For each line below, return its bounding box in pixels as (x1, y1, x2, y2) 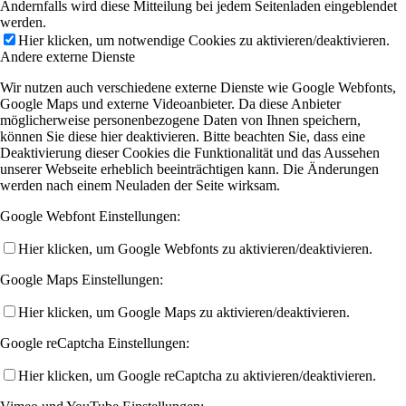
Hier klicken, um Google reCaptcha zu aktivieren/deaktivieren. (18, 367, 376, 383)
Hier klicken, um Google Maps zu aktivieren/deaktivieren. (18, 304, 350, 320)
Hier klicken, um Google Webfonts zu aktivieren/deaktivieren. (18, 240, 372, 256)
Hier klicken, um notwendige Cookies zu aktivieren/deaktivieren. (18, 32, 390, 48)
